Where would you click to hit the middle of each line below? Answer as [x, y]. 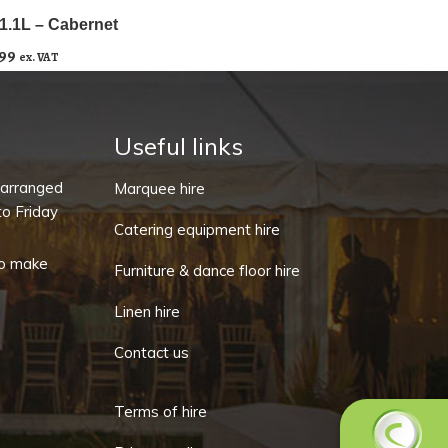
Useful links [178, 146]
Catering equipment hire [196, 229]
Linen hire [146, 311]
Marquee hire [159, 188]
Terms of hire [160, 411]
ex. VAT [38, 57]
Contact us [151, 352]
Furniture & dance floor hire [206, 270]
